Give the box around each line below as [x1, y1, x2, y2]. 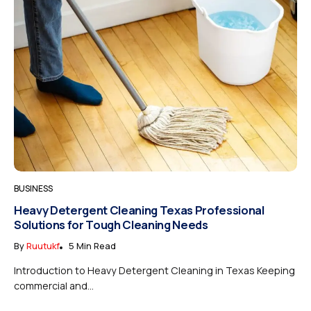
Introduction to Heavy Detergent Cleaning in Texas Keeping [14, 264, 295, 278]
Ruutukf [26, 239, 60, 253]
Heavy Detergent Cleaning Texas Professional [14, 202, 264, 219]
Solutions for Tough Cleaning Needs [14, 217, 208, 233]
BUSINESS [14, 183, 53, 195]
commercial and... [14, 279, 94, 293]
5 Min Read [69, 239, 116, 253]
